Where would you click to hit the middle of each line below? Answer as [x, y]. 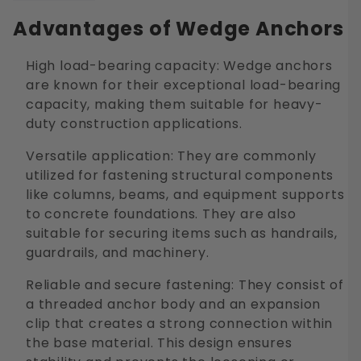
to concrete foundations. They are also [161, 214]
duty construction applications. [134, 124]
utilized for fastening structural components [180, 176]
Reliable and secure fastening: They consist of [185, 285]
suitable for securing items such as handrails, [182, 234]
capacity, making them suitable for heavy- [174, 105]
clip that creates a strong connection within [180, 324]
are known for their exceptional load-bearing [184, 85]
